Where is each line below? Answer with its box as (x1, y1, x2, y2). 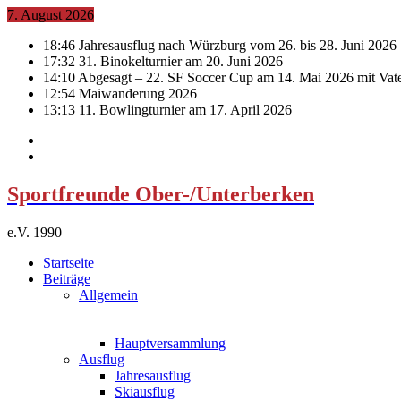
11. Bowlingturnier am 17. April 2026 (79, 102, 292, 117)
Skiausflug (115, 383, 175, 399)
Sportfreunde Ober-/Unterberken (7, 182, 314, 206)
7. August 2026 (7, 7, 94, 22)
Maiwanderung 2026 (79, 86, 197, 101)
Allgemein (79, 286, 138, 303)
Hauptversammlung (115, 335, 226, 351)
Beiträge (43, 270, 90, 286)
